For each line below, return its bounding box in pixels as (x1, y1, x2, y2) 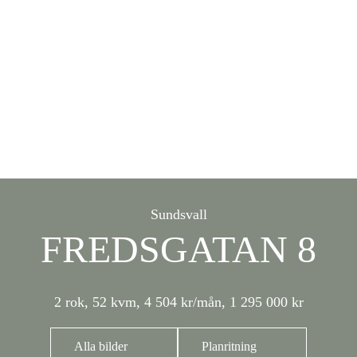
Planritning (202, 339, 257, 353)
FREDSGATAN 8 (41, 228, 316, 270)
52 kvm (92, 294, 136, 310)
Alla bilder (74, 339, 127, 353)
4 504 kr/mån (143, 294, 222, 310)
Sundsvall (150, 206, 207, 222)
